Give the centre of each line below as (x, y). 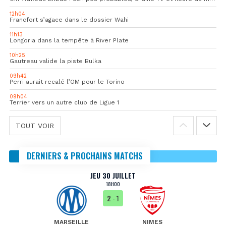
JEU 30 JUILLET (113, 176)
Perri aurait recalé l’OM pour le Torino (67, 82)
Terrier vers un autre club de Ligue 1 (64, 103)
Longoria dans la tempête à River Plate (69, 41)
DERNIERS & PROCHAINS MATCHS (85, 156)
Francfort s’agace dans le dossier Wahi (69, 20)
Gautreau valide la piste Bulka (55, 61)
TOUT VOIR (35, 126)
